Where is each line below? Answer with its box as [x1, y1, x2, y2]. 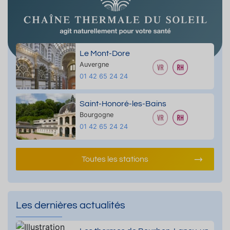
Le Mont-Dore [79, 49, 130, 57]
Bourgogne [79, 111, 113, 119]
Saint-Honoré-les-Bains [79, 100, 166, 108]
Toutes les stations [82, 155, 148, 163]
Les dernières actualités [16, 200, 125, 210]
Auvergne [79, 61, 109, 68]
